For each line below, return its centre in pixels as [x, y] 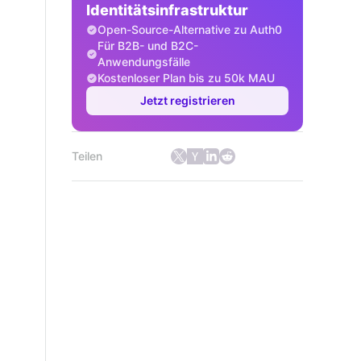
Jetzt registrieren [187, 101]
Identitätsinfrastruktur [167, 10]
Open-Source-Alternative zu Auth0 [190, 30]
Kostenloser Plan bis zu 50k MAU [186, 78]
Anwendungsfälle [144, 62]
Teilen [87, 156]
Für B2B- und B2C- [148, 46]
